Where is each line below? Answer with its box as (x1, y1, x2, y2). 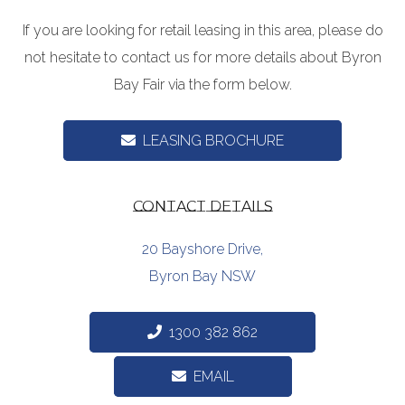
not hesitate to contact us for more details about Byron (24, 49, 381, 67)
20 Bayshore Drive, (142, 240, 263, 258)
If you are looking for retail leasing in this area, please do (22, 22, 383, 40)
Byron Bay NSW (149, 267, 256, 285)
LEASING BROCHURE (143, 131, 284, 149)
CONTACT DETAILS (132, 197, 273, 215)
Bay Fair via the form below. (113, 76, 292, 94)
